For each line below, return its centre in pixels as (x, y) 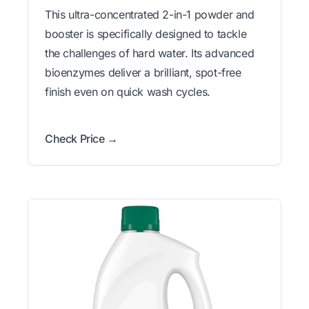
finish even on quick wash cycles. (128, 92)
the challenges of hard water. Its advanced (150, 53)
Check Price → (81, 139)
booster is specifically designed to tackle (146, 34)
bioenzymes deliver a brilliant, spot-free (143, 73)
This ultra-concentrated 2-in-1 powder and (150, 15)
